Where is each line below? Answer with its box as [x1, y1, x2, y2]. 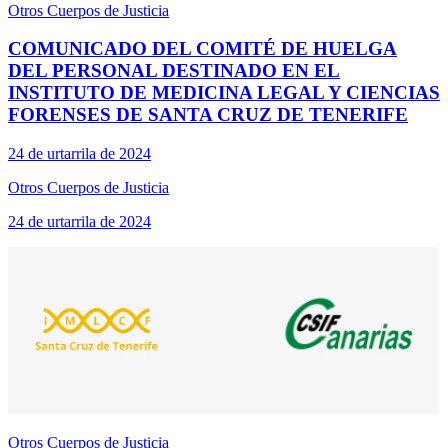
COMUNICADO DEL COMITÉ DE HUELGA [8, 38, 397, 60]
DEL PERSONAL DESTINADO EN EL [8, 60, 340, 82]
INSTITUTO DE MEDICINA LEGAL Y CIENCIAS [8, 82, 440, 104]
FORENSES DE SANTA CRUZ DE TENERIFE [8, 104, 408, 126]
